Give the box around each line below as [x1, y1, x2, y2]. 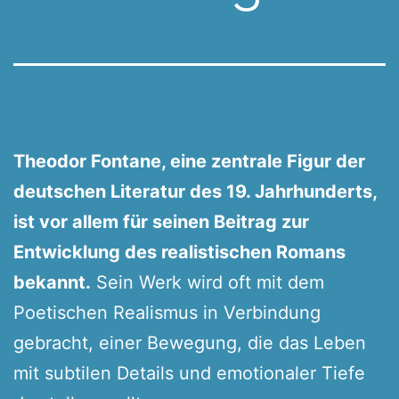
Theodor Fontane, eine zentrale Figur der [13, 150, 365, 172]
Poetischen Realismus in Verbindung [13, 301, 321, 323]
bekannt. [13, 271, 91, 293]
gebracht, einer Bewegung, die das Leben [13, 331, 366, 354]
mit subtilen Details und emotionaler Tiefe [13, 362, 365, 384]
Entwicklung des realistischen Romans [13, 240, 346, 263]
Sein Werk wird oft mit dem [91, 271, 324, 293]
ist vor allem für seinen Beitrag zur [13, 210, 309, 232]
